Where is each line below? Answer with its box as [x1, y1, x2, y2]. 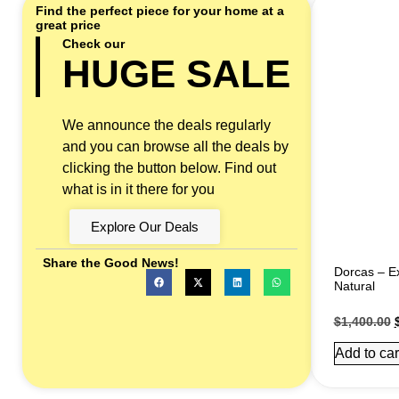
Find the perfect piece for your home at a [36, 4, 284, 19]
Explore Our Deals [91, 219, 199, 235]
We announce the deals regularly [62, 118, 271, 134]
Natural [333, 278, 375, 293]
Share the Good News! [43, 256, 179, 271]
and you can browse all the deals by [62, 139, 289, 155]
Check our [62, 37, 125, 52]
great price [36, 18, 101, 33]
